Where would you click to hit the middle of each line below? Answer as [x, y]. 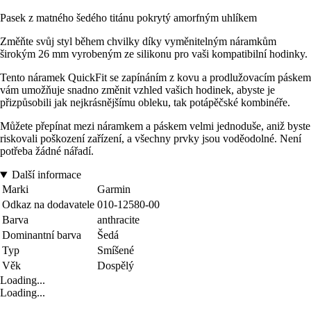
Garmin [114, 190]
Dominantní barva [42, 235]
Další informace [46, 175]
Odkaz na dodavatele [48, 205]
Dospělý [116, 266]
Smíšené [116, 251]
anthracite [118, 220]
